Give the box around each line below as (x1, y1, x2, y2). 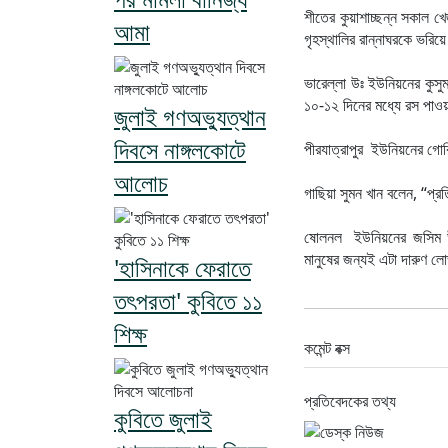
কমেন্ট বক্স (304, 336, 350, 359)
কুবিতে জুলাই (114, 401, 212, 435)
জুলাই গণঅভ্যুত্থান (114, 99, 266, 133)
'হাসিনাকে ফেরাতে (114, 250, 251, 284)
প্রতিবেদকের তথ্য (304, 389, 396, 412)
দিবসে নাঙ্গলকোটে (114, 132, 246, 166)
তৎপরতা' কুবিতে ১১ (114, 283, 262, 317)
